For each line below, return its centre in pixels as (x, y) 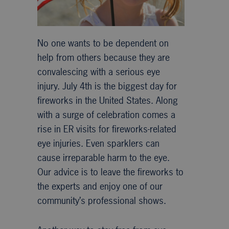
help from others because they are (103, 57)
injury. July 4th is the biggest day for (107, 86)
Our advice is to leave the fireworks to (110, 172)
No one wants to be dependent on (103, 43)
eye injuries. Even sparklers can (98, 143)
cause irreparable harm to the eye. (103, 157)
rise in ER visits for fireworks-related (107, 129)
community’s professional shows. (101, 200)
